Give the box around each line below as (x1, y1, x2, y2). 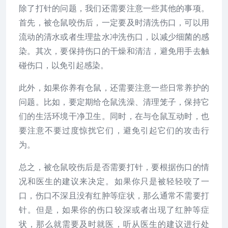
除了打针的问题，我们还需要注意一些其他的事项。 (19, 4, 209, 13)
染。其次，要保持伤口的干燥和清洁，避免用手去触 (19, 47, 209, 55)
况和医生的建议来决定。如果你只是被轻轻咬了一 (19, 177, 209, 186)
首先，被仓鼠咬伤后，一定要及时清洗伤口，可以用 (19, 18, 209, 27)
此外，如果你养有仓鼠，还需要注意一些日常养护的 (19, 83, 209, 92)
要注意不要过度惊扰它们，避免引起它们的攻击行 (19, 126, 209, 135)
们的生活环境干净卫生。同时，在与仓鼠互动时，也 (19, 112, 209, 121)
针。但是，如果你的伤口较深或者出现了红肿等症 (19, 206, 209, 214)
